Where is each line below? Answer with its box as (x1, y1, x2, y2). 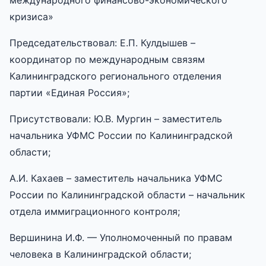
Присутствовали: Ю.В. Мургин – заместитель (9, 112, 222, 125)
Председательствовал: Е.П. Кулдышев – (9, 36, 195, 49)
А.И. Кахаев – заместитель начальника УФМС (9, 172, 223, 184)
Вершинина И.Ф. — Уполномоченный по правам (9, 231, 232, 243)
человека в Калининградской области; (9, 248, 191, 260)
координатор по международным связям (9, 53, 205, 65)
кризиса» (9, 10, 53, 23)
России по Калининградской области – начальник (9, 188, 245, 201)
